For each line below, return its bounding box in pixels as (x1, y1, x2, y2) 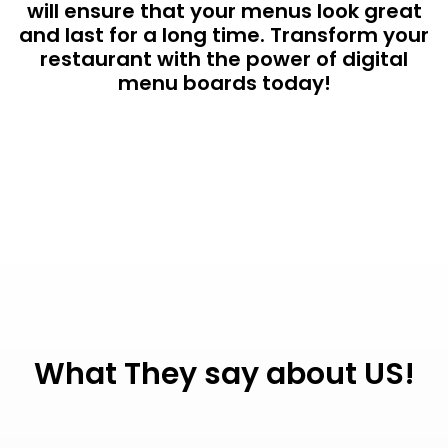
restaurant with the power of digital (40, 45, 408, 74)
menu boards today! (117, 69, 331, 98)
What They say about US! (33, 353, 415, 396)
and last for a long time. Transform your (19, 21, 429, 50)
